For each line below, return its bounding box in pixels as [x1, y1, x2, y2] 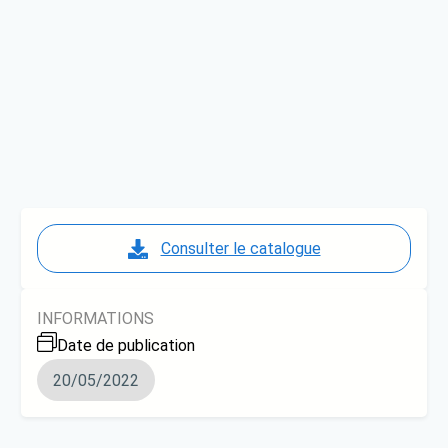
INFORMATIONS [37, 309, 155, 329]
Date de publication [57, 336, 196, 356]
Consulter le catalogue [160, 239, 321, 259]
